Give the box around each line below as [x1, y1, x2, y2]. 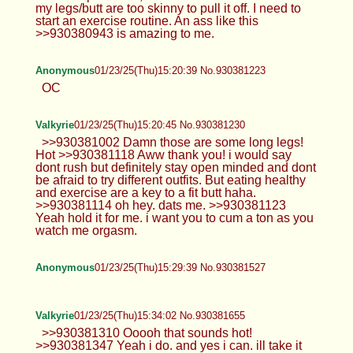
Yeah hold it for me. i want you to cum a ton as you [35, 210, 314, 225]
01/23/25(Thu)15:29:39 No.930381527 [94, 261, 266, 273]
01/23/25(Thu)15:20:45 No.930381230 [73, 118, 245, 131]
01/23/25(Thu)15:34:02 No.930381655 [73, 309, 245, 321]
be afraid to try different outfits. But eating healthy [35, 173, 306, 187]
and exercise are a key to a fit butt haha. [35, 185, 256, 199]
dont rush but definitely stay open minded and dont [35, 160, 316, 174]
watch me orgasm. [35, 223, 137, 237]
